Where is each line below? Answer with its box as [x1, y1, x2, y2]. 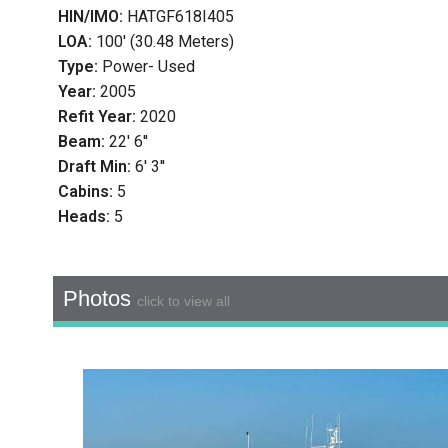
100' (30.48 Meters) [95, 32, 234, 52]
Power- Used [101, 57, 195, 77]
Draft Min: [57, 157, 135, 177]
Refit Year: [57, 107, 140, 127]
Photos [62, 286, 137, 312]
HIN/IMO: [57, 7, 127, 27]
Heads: [57, 207, 114, 227]
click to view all [136, 293, 230, 310]
